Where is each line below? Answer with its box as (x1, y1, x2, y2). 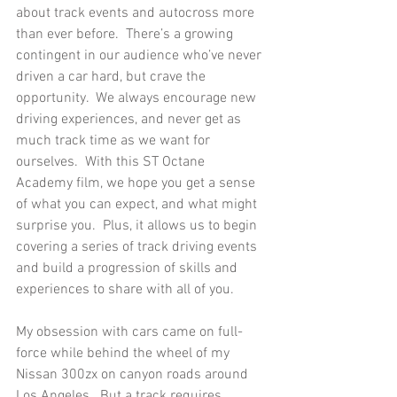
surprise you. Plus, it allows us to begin (16, 216, 261, 235)
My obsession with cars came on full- (16, 323, 243, 341)
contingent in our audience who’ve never (16, 46, 265, 65)
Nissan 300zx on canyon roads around (16, 365, 252, 384)
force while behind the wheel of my (16, 344, 233, 362)
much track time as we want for (16, 131, 214, 150)
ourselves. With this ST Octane (16, 152, 208, 171)
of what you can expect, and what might (16, 195, 261, 214)
